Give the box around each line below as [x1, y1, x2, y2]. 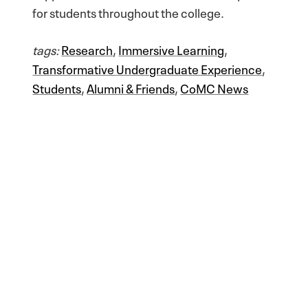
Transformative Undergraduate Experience [32, 58, 263, 77]
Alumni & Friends [87, 78, 175, 96]
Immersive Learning [118, 39, 225, 58]
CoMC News [180, 78, 249, 96]
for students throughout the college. [32, 2, 225, 21]
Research [61, 39, 113, 58]
